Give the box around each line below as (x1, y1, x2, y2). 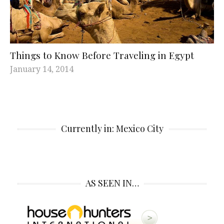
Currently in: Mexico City (60, 122, 163, 135)
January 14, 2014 (10, 63, 73, 75)
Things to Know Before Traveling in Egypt (10, 48, 194, 62)
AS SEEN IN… (85, 177, 139, 189)
